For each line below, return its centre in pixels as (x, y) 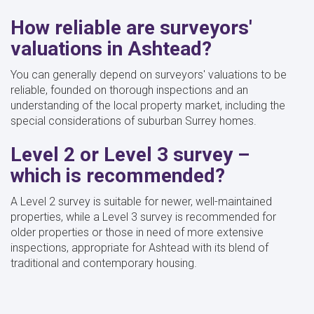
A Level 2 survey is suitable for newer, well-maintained (141, 201)
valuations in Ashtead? (111, 48)
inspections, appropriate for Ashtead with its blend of (139, 247)
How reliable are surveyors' (131, 27)
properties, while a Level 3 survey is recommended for (143, 217)
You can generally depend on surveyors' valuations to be (149, 74)
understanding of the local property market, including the (148, 105)
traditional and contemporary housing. (105, 263)
